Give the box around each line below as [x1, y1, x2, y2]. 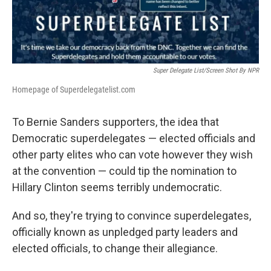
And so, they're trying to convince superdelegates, [12, 209, 251, 223]
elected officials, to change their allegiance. [12, 242, 218, 255]
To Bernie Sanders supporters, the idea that [12, 116, 219, 129]
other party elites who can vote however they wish [12, 148, 253, 162]
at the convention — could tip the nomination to [12, 165, 237, 178]
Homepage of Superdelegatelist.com [12, 85, 135, 95]
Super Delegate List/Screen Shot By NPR [153, 67, 259, 75]
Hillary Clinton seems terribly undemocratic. [12, 181, 222, 194]
